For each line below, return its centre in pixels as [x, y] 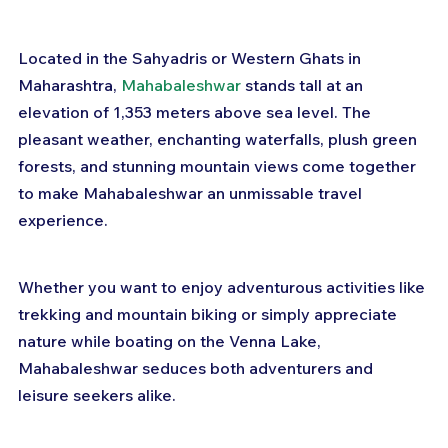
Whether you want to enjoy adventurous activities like [223, 287]
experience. [63, 220]
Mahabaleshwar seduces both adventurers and [197, 368]
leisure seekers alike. [97, 395]
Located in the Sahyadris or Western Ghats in [191, 58]
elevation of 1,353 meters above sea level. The [196, 112]
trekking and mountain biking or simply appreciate [209, 314]
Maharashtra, [69, 85]
